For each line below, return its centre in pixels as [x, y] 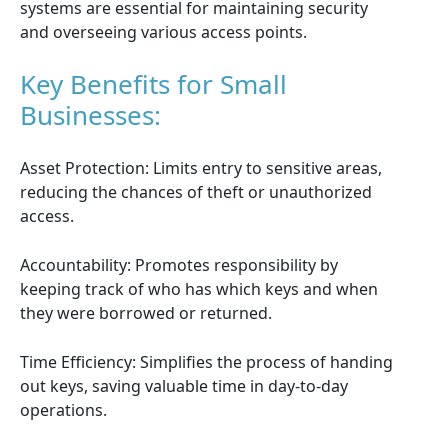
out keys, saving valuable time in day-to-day [184, 386]
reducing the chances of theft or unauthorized [196, 192]
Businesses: [90, 115]
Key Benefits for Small [153, 84]
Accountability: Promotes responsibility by [179, 265]
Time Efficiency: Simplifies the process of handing [206, 362]
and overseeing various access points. [163, 32]
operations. [63, 410]
